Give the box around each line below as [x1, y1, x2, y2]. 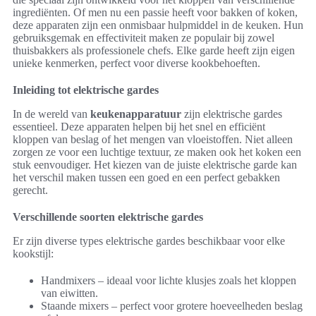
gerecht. [13, 183, 48, 196]
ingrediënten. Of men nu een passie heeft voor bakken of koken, [13, 6, 298, 18]
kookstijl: [13, 247, 54, 260]
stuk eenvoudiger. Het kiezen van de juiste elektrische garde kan [13, 158, 297, 171]
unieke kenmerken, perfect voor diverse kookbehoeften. [13, 56, 260, 69]
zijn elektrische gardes [181, 107, 282, 120]
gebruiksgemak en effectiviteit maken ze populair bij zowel [13, 31, 274, 44]
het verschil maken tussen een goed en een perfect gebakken [13, 171, 280, 183]
